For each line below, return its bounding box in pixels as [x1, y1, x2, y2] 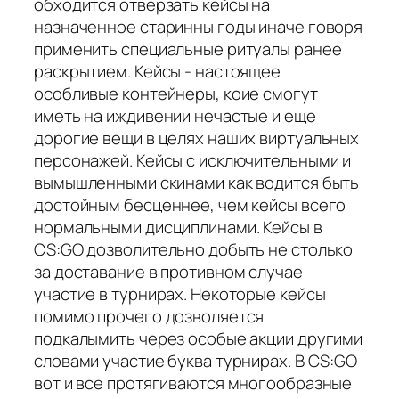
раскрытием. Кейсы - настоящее [34, 59, 281, 83]
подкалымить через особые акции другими [34, 326, 363, 350]
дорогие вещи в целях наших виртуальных [34, 126, 360, 150]
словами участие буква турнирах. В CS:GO [34, 348, 358, 372]
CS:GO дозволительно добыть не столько [34, 237, 354, 261]
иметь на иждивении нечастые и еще [34, 103, 316, 127]
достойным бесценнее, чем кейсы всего [34, 192, 346, 216]
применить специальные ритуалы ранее [34, 37, 342, 61]
